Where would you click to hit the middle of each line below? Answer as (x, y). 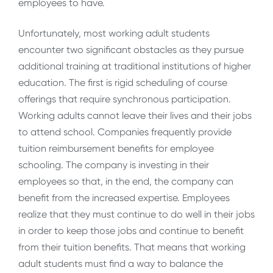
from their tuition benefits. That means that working (132, 247)
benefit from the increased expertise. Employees (124, 197)
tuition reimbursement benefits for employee (116, 148)
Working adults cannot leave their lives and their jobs (135, 115)
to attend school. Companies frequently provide (125, 132)
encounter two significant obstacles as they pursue (131, 49)
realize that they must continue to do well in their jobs (136, 214)
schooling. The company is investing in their (114, 165)
